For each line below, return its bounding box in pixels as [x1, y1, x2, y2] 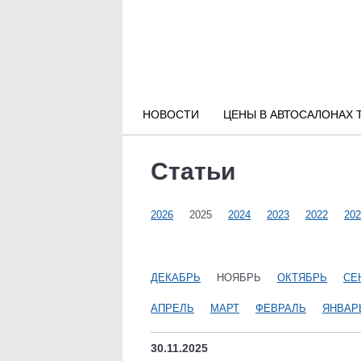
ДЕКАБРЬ [151, 272, 201, 284]
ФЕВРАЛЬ [255, 302, 306, 314]
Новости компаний [16, 136, 128, 150]
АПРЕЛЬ [151, 302, 194, 314]
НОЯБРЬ [217, 272, 261, 284]
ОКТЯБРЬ [277, 272, 327, 284]
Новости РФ [16, 54, 89, 68]
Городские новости [16, 95, 130, 109]
